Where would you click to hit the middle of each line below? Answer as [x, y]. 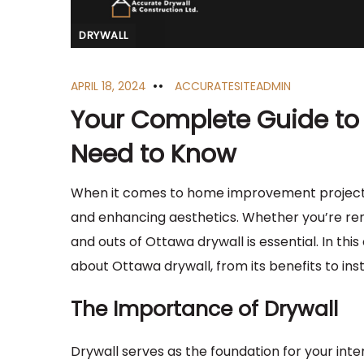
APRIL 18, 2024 [108, 87]
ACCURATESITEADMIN [233, 87]
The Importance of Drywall [204, 310]
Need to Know [154, 155]
